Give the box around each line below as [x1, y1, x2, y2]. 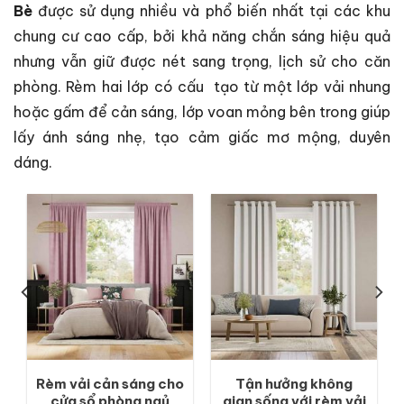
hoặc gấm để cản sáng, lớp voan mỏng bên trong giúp [14, 103, 390, 122]
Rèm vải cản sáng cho [36, 374, 184, 392]
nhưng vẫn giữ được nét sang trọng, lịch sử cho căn [14, 52, 390, 71]
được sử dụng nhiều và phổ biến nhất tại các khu [32, 2, 390, 21]
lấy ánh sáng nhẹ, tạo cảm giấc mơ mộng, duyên [14, 128, 390, 147]
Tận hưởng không [235, 374, 353, 392]
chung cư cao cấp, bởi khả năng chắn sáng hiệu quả [14, 27, 390, 46]
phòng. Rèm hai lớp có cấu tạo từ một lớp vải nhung [14, 78, 390, 96]
